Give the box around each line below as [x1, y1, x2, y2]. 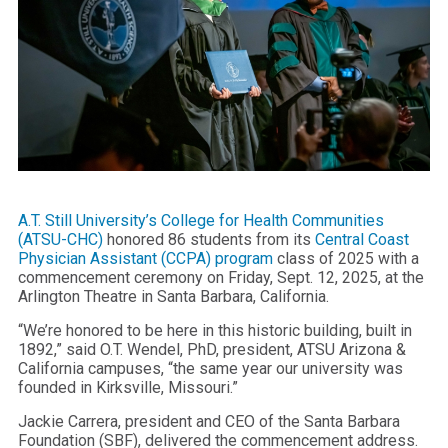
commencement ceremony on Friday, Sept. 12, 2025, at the [18, 267, 424, 287]
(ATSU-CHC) [18, 229, 103, 249]
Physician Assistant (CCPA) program [18, 248, 273, 268]
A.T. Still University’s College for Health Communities [18, 210, 384, 230]
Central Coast [315, 229, 409, 249]
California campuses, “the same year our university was [18, 358, 403, 378]
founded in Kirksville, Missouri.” [18, 377, 238, 397]
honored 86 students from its [103, 229, 315, 249]
